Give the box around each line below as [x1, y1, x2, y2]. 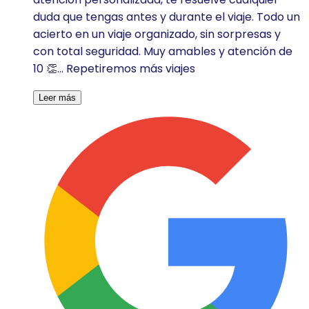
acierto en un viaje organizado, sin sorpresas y [33, 26, 281, 42]
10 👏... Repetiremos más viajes [33, 60, 195, 77]
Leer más [39, 92, 76, 103]
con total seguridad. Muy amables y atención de [33, 43, 292, 59]
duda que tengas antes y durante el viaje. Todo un [33, 8, 300, 25]
